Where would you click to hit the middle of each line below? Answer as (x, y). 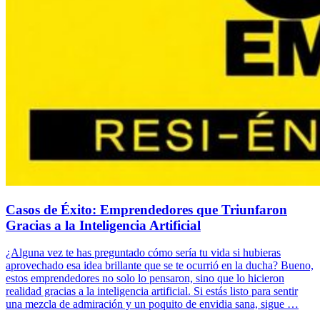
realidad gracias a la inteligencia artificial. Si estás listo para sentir (152, 291)
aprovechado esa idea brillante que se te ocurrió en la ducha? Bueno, (160, 266)
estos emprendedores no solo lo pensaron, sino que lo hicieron (145, 279)
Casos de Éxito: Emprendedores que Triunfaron (146, 209)
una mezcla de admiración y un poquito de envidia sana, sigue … (152, 304)
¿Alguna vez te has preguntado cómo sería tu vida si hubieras (143, 253)
